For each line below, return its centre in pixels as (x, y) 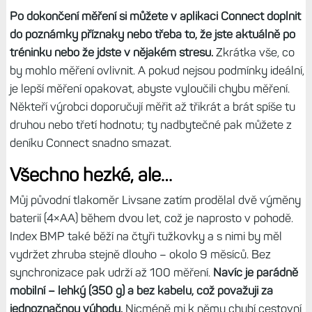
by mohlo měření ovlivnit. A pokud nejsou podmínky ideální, (157, 70)
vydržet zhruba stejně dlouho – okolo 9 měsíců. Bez (140, 254)
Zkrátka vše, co (255, 52)
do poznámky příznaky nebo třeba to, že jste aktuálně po (152, 34)
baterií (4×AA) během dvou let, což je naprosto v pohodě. (151, 218)
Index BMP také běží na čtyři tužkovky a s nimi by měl (146, 236)
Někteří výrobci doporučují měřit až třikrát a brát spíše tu (152, 106)
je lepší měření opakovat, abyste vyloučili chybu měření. (149, 88)
